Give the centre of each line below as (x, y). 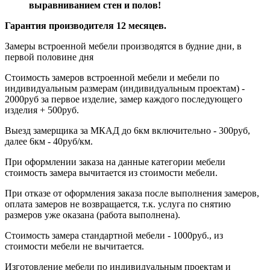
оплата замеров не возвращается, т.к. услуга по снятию (118, 204)
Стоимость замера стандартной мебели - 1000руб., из (114, 236)
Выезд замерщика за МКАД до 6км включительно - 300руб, (127, 131)
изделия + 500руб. (42, 110)
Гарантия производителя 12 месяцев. (86, 26)
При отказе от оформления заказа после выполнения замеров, (132, 193)
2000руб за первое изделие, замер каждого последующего (124, 99)
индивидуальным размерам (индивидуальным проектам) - (125, 89)
